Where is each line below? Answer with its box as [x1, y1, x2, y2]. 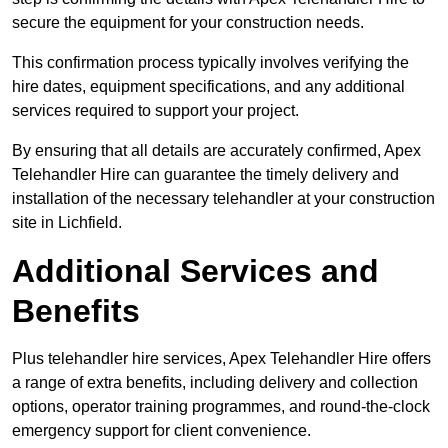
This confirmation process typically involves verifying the [12, 54, 409, 72]
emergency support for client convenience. [12, 422, 311, 440]
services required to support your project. [12, 102, 299, 120]
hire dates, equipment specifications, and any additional [12, 78, 405, 96]
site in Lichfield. [12, 214, 122, 232]
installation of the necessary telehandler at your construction [12, 190, 435, 208]
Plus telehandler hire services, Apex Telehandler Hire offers [12, 350, 431, 368]
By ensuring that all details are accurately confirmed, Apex [12, 142, 421, 160]
